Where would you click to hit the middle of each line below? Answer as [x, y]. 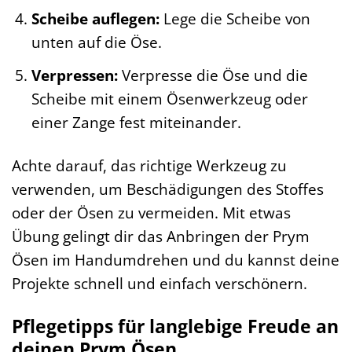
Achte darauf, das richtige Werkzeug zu [149, 165]
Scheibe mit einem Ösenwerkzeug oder [169, 98]
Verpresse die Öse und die [213, 75]
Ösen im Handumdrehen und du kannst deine [176, 259]
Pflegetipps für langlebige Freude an [175, 326]
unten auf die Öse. [96, 42]
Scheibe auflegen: [95, 19]
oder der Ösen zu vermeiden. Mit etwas [151, 212]
